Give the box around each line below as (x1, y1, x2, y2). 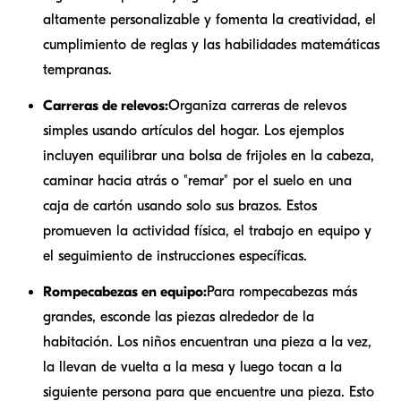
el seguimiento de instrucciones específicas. (43, 247, 307, 264)
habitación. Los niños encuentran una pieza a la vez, (43, 333, 371, 350)
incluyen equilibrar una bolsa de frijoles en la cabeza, (43, 147, 374, 164)
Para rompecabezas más (207, 283, 357, 300)
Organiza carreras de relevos (168, 97, 346, 114)
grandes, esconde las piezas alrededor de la (43, 308, 314, 325)
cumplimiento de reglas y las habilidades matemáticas (43, 36, 380, 53)
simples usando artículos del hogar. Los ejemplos (43, 122, 344, 139)
